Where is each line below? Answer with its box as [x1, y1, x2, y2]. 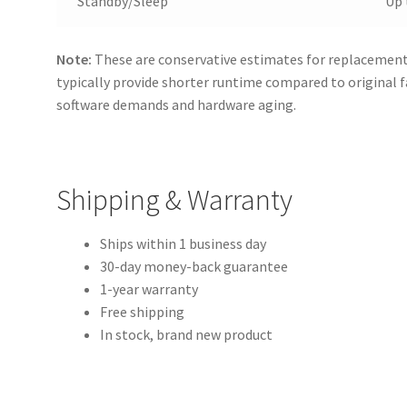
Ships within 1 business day [100, 234, 267, 253]
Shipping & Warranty [56, 181, 293, 218]
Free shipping [100, 303, 185, 322]
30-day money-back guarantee [100, 257, 289, 276]
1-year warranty [100, 280, 199, 299]
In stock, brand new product [100, 325, 273, 344]
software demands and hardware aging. [56, 94, 297, 114]
